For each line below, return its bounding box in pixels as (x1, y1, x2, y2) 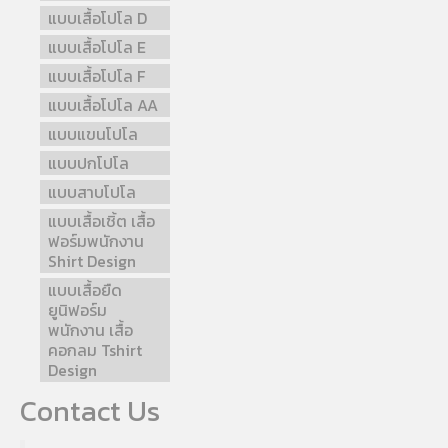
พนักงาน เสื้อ (48, 317, 133, 342)
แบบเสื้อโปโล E (48, 34, 146, 59)
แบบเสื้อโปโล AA (48, 92, 158, 117)
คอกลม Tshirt (48, 337, 142, 362)
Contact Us (20, 389, 160, 432)
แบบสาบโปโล (48, 179, 136, 204)
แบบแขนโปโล (48, 121, 138, 146)
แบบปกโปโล (48, 150, 129, 175)
